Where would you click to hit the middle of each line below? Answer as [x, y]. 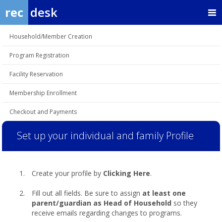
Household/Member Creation [51, 36]
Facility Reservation [36, 74]
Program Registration [39, 55]
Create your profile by [67, 173]
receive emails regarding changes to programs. [107, 213]
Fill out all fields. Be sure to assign [87, 193]
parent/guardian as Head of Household [102, 203]
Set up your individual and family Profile [105, 136]
